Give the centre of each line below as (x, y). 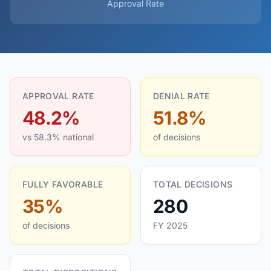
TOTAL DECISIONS (193, 184)
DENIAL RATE (181, 96)
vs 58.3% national (58, 137)
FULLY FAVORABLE (63, 184)
